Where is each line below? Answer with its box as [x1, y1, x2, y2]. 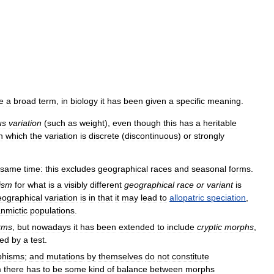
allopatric [169, 193, 204, 203]
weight [80, 117, 105, 128]
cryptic [197, 222, 222, 232]
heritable [203, 117, 237, 128]
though [134, 117, 161, 128]
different [90, 180, 122, 190]
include [167, 222, 194, 232]
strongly [194, 130, 224, 141]
